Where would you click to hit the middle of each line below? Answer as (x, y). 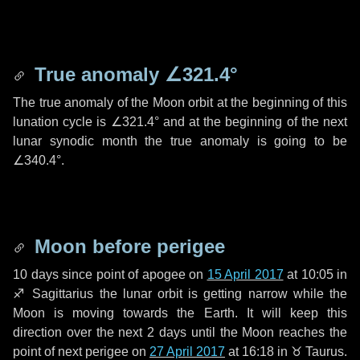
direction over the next (80, 332)
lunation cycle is (62, 122)
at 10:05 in (315, 274)
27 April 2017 (187, 352)
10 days (36, 274)
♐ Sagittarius (53, 294)
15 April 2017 (245, 274)
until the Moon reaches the (267, 332)
